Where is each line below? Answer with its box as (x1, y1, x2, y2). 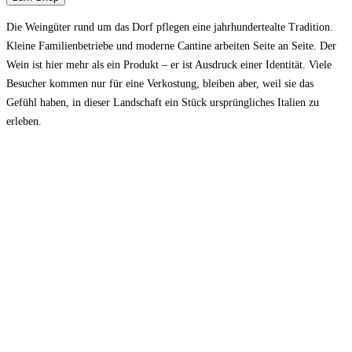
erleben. (6, 115, 42, 127)
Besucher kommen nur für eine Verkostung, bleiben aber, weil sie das (6, 77, 313, 90)
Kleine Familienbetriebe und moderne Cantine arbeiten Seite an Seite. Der (6, 39, 336, 52)
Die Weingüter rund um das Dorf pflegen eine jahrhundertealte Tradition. (6, 20, 333, 33)
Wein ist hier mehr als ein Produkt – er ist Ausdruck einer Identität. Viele (6, 58, 332, 71)
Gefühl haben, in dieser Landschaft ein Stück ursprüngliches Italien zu (6, 96, 319, 108)
